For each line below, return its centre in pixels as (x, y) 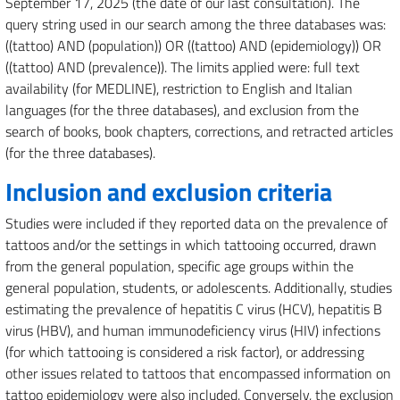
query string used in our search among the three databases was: (196, 24)
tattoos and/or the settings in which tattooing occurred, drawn (191, 245)
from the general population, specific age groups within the (179, 266)
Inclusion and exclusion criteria (169, 192)
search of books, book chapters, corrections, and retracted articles (199, 131)
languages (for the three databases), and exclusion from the (182, 110)
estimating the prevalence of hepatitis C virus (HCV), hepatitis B (194, 309)
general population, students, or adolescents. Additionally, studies (199, 287)
